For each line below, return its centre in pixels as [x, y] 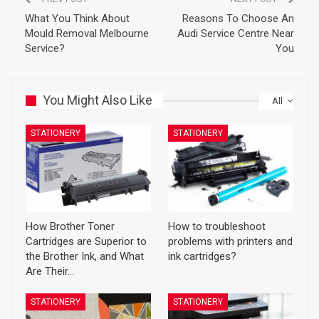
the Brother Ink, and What [85, 257]
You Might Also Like [98, 100]
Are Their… [50, 272]
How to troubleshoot [217, 227]
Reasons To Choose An [238, 19]
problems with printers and [230, 242]
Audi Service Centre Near [236, 33]
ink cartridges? [202, 257]
